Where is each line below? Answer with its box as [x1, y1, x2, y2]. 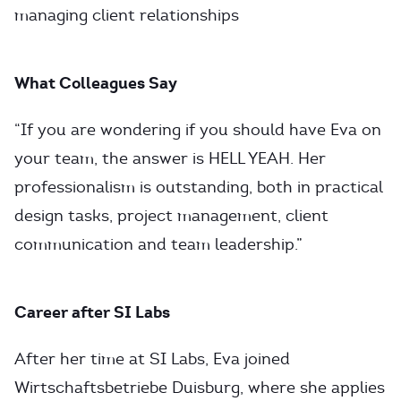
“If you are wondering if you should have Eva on [14, 120, 381, 140]
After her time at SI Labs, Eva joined [14, 349, 290, 369]
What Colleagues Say [14, 73, 177, 93]
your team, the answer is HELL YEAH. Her [14, 149, 326, 168]
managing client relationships [14, 5, 239, 25]
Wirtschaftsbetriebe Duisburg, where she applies [14, 378, 385, 397]
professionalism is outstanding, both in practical [14, 177, 383, 197]
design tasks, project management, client [14, 206, 328, 226]
